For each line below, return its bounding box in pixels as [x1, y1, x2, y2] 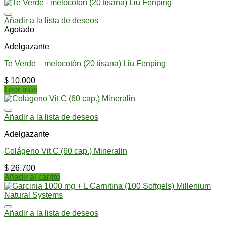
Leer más [4, 85, 37, 94]
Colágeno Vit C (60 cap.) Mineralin [4, 146, 127, 155]
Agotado [4, 25, 34, 34]
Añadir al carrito [4, 172, 60, 181]
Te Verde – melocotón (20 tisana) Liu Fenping [4, 59, 166, 68]
